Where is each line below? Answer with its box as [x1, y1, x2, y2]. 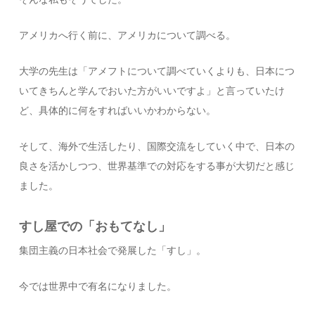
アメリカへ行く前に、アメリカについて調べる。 [19, 30, 236, 41]
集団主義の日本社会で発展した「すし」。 [19, 245, 207, 256]
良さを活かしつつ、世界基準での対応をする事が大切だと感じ [19, 161, 295, 172]
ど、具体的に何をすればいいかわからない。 [19, 105, 217, 116]
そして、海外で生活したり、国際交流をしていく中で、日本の [19, 141, 295, 152]
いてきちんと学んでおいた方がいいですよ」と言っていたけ [19, 86, 285, 96]
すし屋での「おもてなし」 [19, 219, 172, 233]
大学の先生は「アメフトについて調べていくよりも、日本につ [19, 66, 295, 77]
